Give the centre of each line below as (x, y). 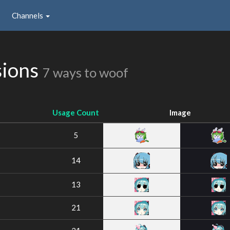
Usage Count (76, 112)
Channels (28, 15)
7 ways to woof (85, 72)
